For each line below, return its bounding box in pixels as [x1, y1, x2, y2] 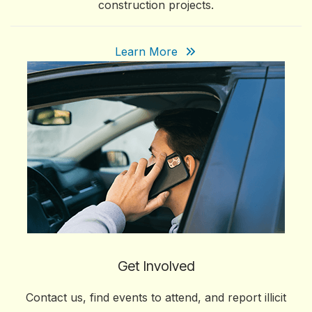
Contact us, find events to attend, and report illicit [26, 290, 286, 304]
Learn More [115, 45, 181, 58]
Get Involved [117, 258, 195, 274]
